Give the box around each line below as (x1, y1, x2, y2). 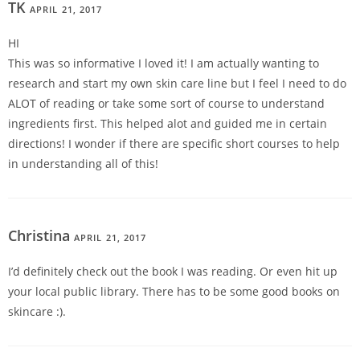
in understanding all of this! (8, 156, 158, 172)
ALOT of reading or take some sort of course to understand (8, 96, 325, 112)
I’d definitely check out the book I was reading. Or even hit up (8, 264, 337, 280)
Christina (8, 226, 74, 246)
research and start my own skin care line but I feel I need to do (8, 76, 346, 92)
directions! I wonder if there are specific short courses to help (8, 136, 340, 152)
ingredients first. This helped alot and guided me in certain (8, 116, 327, 132)
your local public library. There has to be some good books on (8, 284, 340, 300)
